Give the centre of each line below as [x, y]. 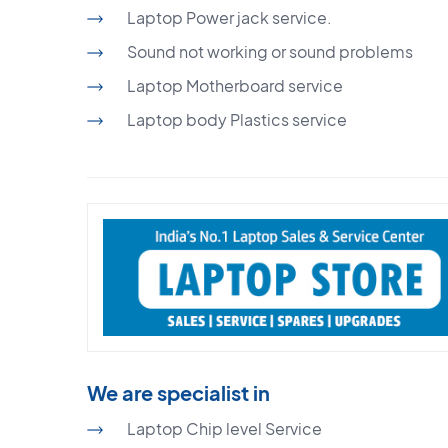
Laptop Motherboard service [235, 85]
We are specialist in [178, 392]
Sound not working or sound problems [270, 51]
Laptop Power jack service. [229, 17]
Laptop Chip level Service [224, 428]
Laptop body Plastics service [237, 119]
